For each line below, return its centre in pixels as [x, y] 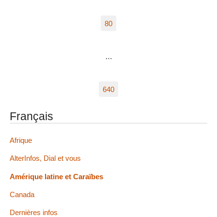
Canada [22, 194]
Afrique [21, 140]
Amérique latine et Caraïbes [56, 176]
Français [31, 116]
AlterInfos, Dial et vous [45, 158]
